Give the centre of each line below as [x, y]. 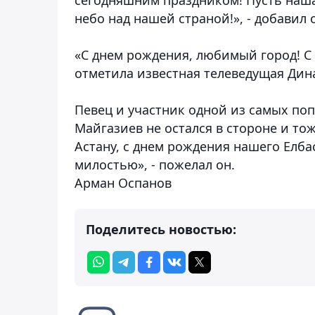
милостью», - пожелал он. [155, 164]
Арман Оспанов [123, 182]
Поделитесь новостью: [161, 229]
